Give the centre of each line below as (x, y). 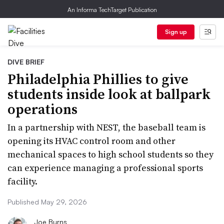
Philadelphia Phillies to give (98, 79)
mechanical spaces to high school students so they (110, 154)
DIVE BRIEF (26, 62)
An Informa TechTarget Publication (112, 10)
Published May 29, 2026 (47, 202)
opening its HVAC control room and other (91, 141)
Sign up (176, 32)
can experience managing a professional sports (105, 168)
